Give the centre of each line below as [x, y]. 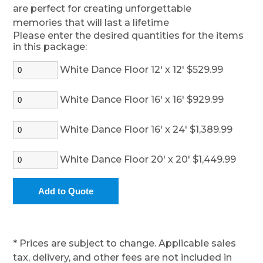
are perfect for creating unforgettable [102, 9]
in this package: [50, 47]
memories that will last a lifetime [91, 23]
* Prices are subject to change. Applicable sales [125, 243]
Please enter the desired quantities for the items [129, 36]
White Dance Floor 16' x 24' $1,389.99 [145, 129]
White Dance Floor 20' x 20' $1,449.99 [147, 159]
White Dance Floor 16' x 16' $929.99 [141, 100]
